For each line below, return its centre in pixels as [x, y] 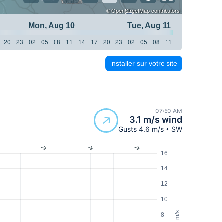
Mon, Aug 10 [51, 25]
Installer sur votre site [144, 63]
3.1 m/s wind [156, 120]
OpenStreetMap [131, 10]
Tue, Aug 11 [148, 25]
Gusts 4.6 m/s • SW [150, 129]
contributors [165, 10]
